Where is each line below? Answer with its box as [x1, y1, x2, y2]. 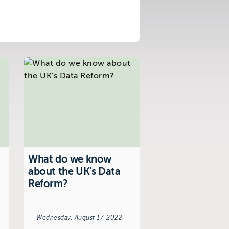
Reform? [28, 177, 68, 190]
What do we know [28, 153, 111, 165]
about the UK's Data [28, 165, 121, 177]
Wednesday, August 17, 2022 [36, 214, 122, 221]
